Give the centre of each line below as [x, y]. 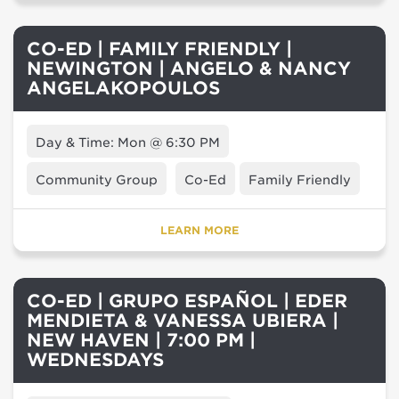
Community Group [97, 180]
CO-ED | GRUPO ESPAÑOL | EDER [187, 301]
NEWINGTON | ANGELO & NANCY [189, 69]
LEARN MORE [199, 230]
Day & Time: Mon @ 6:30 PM [128, 142]
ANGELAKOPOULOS [123, 88]
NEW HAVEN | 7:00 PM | [141, 340]
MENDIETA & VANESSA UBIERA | [183, 321]
